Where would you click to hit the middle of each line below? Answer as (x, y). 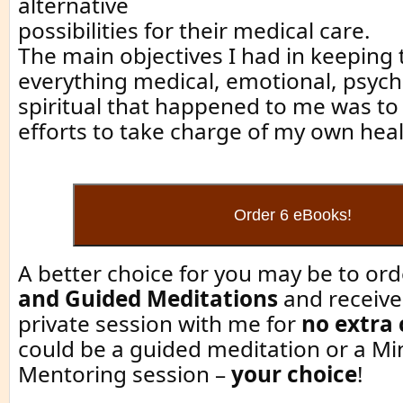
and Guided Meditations (148, 299)
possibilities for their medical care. (194, 31)
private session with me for (160, 324)
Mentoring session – (125, 374)
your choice (294, 374)
